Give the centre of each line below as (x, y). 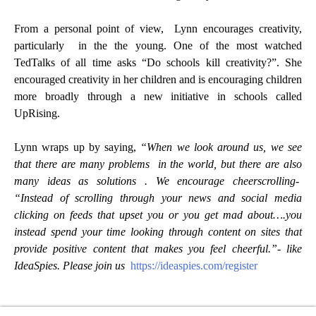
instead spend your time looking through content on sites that (158, 231)
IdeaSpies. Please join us (72, 265)
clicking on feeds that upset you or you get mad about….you (158, 214)
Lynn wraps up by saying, (78, 147)
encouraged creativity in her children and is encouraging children (158, 79)
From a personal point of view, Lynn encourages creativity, (158, 28)
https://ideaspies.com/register (194, 265)
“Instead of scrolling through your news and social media (158, 197)
